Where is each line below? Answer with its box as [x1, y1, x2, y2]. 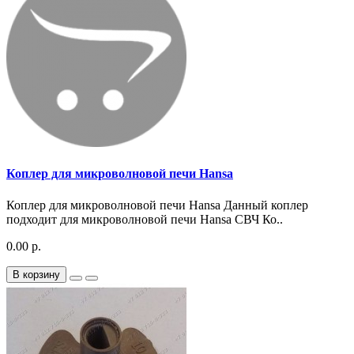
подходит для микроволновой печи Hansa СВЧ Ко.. [6, 212, 283, 226]
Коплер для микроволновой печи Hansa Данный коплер [6, 198, 308, 212]
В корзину [13, 268, 60, 281]
